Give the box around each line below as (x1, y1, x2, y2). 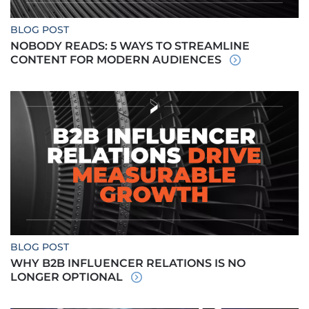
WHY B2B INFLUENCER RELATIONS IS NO (10, 257, 246, 270)
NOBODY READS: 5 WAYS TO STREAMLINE (10, 39, 250, 53)
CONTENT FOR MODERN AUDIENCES (10, 53, 224, 67)
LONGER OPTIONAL (10, 270, 126, 284)
